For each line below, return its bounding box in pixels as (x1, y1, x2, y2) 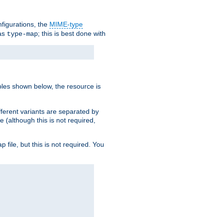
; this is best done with (38, 30, 106, 38)
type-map (7, 30, 38, 38)
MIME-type (49, 20, 83, 29)
